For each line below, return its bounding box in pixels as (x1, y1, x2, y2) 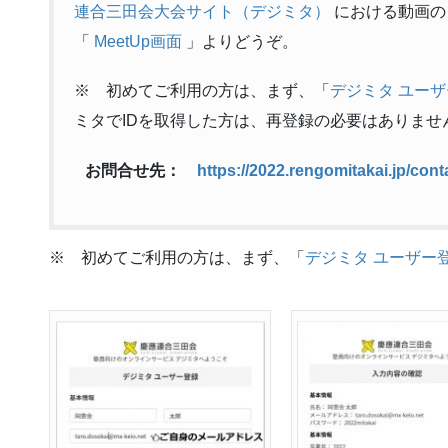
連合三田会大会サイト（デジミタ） (74, 3, 330, 21)
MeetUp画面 (94, 33, 182, 51)
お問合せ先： (85, 161, 181, 179)
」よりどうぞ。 (182, 33, 298, 51)
